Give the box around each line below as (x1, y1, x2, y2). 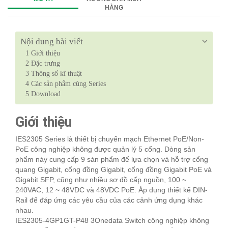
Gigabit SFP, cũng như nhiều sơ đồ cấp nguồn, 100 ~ (15, 176, 186, 184)
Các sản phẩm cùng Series (29, 80, 106, 88)
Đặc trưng (29, 60, 60, 68)
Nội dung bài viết (20, 37, 83, 47)
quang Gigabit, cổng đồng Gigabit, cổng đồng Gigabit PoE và (15, 165, 212, 174)
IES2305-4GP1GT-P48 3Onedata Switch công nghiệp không (15, 216, 209, 225)
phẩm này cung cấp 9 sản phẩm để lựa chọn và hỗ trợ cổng (15, 155, 208, 164)
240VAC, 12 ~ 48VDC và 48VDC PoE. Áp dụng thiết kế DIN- (15, 186, 208, 194)
